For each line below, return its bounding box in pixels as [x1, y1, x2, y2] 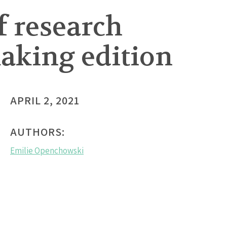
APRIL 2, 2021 [10, 93, 80, 108]
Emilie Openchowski [10, 145, 84, 157]
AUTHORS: [10, 125, 65, 139]
